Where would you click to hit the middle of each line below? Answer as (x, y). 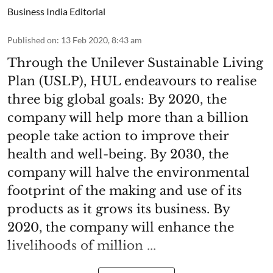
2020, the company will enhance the (121, 227)
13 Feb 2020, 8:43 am (101, 40)
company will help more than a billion (128, 117)
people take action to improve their (118, 136)
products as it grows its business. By (119, 209)
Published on (32, 40)
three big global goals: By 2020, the (117, 99)
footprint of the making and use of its (125, 190)
